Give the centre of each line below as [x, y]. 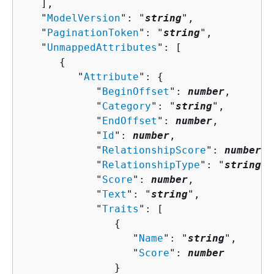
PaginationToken [93, 32]
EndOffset [130, 120]
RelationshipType [151, 165]
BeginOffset [136, 91]
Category [127, 106]
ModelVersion [84, 18]
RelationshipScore [154, 150]
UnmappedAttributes [102, 47]
